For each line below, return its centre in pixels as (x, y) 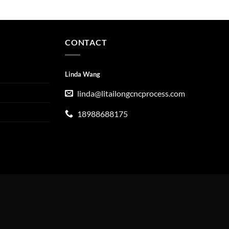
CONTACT (86, 42)
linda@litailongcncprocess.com (131, 93)
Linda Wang (83, 74)
